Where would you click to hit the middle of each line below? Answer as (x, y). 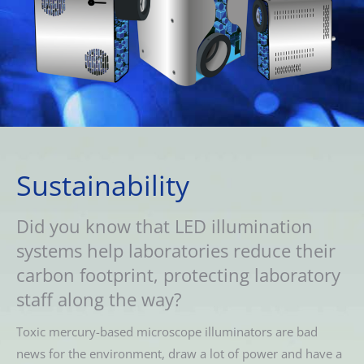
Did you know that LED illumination (165, 226)
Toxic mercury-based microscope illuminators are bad (167, 332)
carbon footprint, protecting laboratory (178, 275)
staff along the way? (99, 299)
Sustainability (103, 186)
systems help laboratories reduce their (176, 251)
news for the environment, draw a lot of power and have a (179, 354)
